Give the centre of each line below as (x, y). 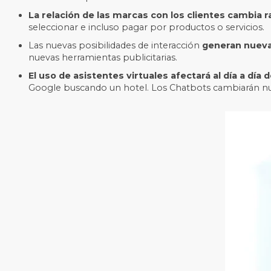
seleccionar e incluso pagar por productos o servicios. (146, 27)
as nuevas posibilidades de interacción (118, 45)
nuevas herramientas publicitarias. (103, 57)
